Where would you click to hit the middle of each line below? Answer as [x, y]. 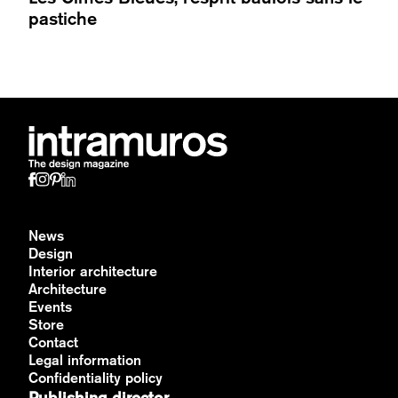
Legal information [85, 361]
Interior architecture [93, 272]
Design [51, 254]
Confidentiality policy [96, 378]
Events [50, 307]
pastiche [63, 18]
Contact [53, 343]
